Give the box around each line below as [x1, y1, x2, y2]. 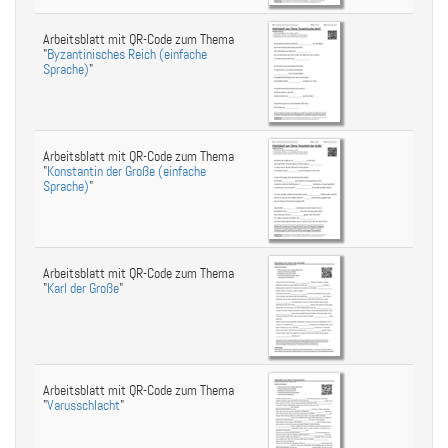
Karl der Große [47, 280, 119, 297]
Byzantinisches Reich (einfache [47, 46, 207, 63]
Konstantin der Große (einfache [47, 163, 206, 180]
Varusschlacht [47, 397, 120, 414]
